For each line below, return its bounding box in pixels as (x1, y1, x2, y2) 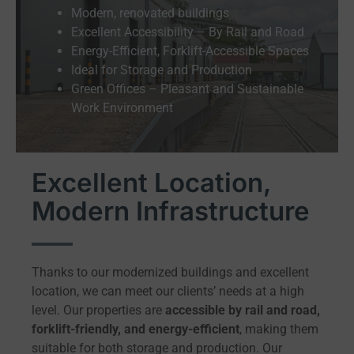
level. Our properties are (32, 303, 165, 318)
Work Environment (71, 100, 173, 115)
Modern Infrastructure (32, 195, 310, 228)
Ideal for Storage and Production (71, 62, 252, 77)
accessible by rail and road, (165, 303, 320, 318)
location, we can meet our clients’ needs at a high (32, 284, 304, 299)
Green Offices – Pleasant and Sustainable (71, 81, 303, 96)
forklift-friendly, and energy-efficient (32, 322, 239, 337)
